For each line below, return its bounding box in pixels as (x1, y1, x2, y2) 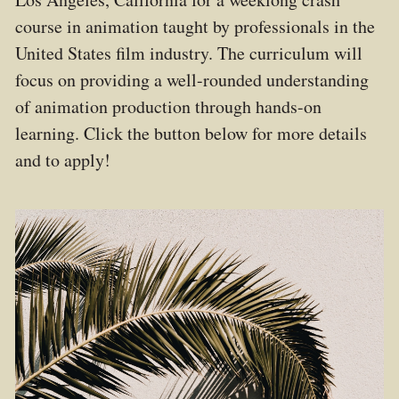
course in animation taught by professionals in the (14, 14, 375, 39)
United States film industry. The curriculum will (14, 41, 362, 66)
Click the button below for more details (83, 121, 367, 146)
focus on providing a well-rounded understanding (14, 68, 369, 93)
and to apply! (14, 148, 110, 173)
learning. (14, 121, 84, 146)
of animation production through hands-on (14, 94, 322, 119)
